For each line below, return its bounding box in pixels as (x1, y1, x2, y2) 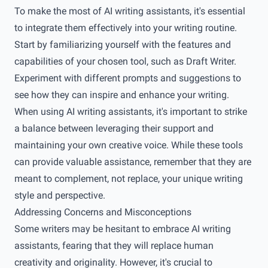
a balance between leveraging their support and (14, 123, 214, 134)
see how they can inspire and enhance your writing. (14, 89, 229, 100)
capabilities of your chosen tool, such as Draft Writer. (14, 56, 236, 67)
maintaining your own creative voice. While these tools (14, 139, 243, 151)
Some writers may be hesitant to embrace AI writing (14, 223, 231, 234)
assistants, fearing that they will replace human (14, 240, 214, 251)
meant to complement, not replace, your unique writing (14, 173, 243, 184)
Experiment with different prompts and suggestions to (14, 72, 241, 84)
